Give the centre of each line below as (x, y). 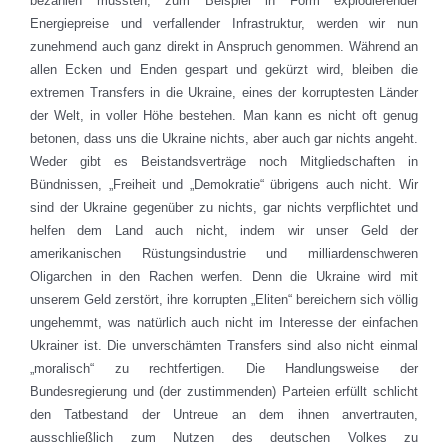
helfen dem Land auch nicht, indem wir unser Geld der (224, 231)
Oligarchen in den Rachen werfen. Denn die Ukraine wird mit (224, 277)
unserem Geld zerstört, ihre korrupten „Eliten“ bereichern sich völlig (224, 300)
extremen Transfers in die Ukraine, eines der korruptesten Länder (224, 93)
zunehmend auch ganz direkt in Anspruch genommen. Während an (224, 47)
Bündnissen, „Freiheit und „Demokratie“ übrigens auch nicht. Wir (224, 185)
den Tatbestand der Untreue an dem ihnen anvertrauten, (224, 415)
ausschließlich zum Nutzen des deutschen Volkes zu (224, 438)
